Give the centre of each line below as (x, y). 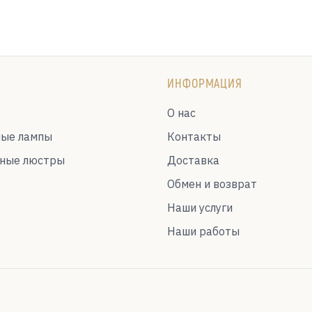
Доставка (193, 160)
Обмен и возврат (212, 184)
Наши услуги (200, 208)
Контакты (194, 136)
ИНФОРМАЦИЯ (205, 83)
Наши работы (203, 231)
